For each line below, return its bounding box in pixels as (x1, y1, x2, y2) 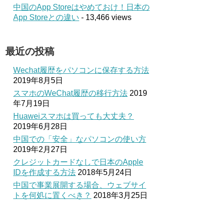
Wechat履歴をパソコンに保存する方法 (13, 66, 149, 74)
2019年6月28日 (13, 122, 67, 131)
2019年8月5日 (13, 76, 63, 85)
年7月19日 (13, 99, 50, 108)
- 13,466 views (79, 13, 131, 22)
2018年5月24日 (78, 168, 132, 176)
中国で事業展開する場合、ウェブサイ (13, 181, 146, 189)
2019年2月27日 (13, 145, 67, 153)
